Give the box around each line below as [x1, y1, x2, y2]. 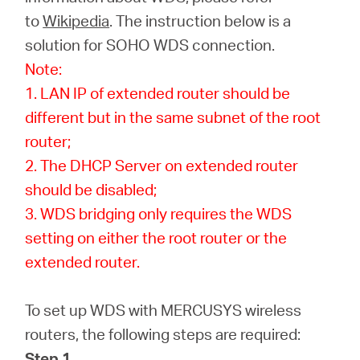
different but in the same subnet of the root [25, 107, 321, 127]
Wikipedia [43, 10, 110, 31]
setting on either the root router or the [25, 227, 288, 247]
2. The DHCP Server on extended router [25, 155, 299, 175]
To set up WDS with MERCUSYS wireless [25, 300, 302, 320]
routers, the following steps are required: [25, 324, 301, 344]
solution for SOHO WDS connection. [25, 35, 276, 55]
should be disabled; [25, 179, 157, 199]
